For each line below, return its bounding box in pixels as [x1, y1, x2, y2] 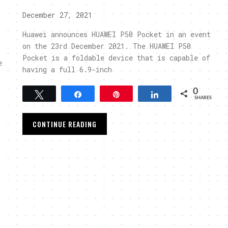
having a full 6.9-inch [22, 65, 112, 74]
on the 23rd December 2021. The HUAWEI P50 [22, 41, 191, 51]
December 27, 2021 [22, 10, 92, 20]
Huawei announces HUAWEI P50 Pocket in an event [22, 30, 211, 39]
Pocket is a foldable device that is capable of [22, 53, 210, 63]
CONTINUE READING [33, 119, 97, 129]
